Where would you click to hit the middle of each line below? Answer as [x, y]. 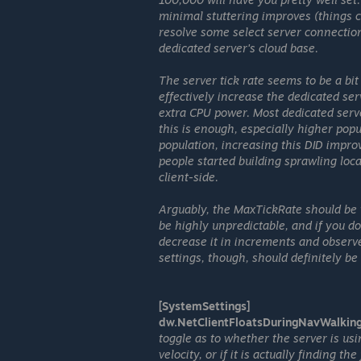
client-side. [189, 177]
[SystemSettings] [204, 306]
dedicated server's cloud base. [239, 48]
